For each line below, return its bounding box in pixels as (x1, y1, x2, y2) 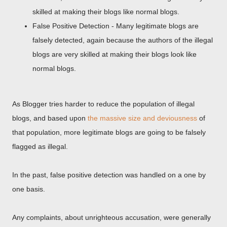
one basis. (12, 185, 45, 193)
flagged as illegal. (12, 142, 68, 150)
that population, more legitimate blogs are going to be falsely (12, 128, 206, 136)
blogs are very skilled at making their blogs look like (32, 50, 197, 58)
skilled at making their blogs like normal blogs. (32, 8, 179, 16)
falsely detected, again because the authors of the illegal (32, 36, 213, 44)
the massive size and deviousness (88, 114, 197, 122)
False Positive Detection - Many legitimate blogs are (32, 22, 199, 30)
